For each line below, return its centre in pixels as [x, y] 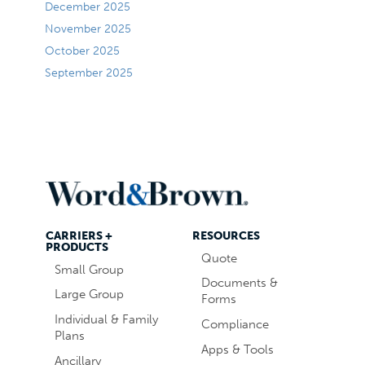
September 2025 [89, 73]
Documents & [239, 283]
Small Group [89, 269]
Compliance [235, 325]
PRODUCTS [77, 247]
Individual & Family [106, 320]
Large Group [89, 295]
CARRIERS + [79, 236]
